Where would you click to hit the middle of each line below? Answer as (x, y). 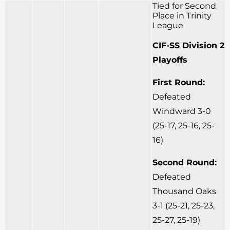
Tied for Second (184, 6)
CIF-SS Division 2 (188, 46)
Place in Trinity (182, 16)
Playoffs (170, 60)
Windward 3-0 (182, 111)
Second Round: (185, 163)
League (168, 26)
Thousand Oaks (184, 191)
